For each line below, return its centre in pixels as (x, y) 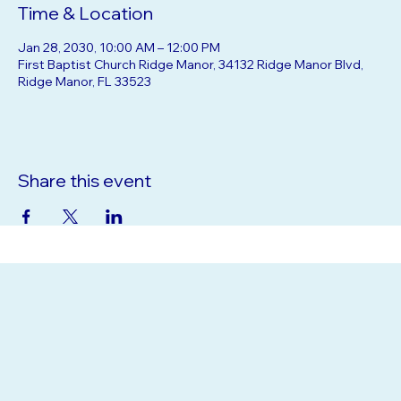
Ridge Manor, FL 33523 (85, 103)
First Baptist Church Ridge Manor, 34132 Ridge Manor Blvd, (191, 86)
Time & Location (85, 34)
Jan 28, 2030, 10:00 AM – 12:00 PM (119, 69)
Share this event (85, 202)
